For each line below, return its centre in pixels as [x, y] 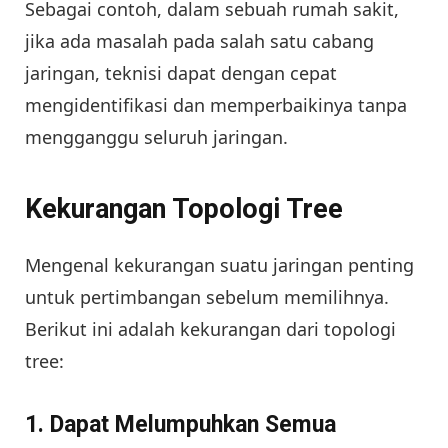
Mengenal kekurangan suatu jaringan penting [219, 265]
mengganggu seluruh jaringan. [156, 136]
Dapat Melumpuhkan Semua [193, 425]
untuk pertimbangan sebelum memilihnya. [207, 297]
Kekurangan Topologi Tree [184, 209]
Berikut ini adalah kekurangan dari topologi [210, 329]
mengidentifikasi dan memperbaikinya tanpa [216, 104]
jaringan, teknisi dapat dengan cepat [181, 72]
